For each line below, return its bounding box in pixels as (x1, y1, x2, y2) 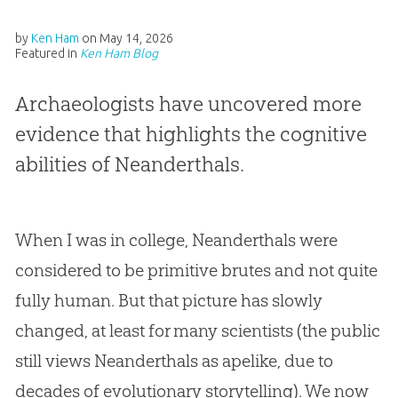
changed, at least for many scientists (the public (14, 319, 380, 341)
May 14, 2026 (99, 30, 173, 45)
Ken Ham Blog (79, 45, 158, 60)
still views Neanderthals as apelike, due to (14, 349, 333, 371)
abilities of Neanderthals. (14, 151, 244, 177)
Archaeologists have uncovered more (14, 91, 362, 116)
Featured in (14, 45, 80, 60)
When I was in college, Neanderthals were (14, 228, 338, 251)
